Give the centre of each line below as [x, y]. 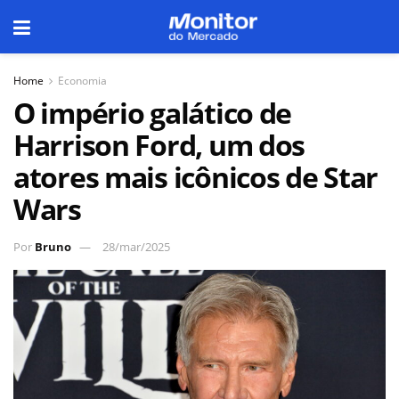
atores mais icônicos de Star [196, 177]
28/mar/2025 [136, 246]
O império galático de [153, 113]
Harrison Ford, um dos [159, 145]
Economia [82, 81]
